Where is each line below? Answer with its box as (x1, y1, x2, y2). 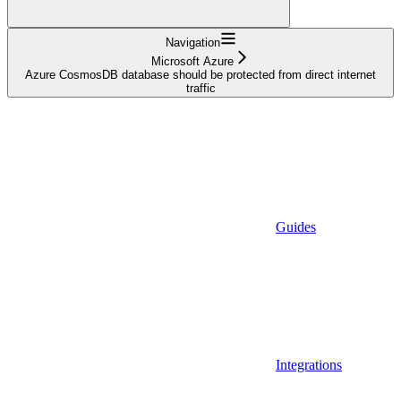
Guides (276, 218, 316, 235)
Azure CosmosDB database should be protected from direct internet (25, 67, 376, 81)
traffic (185, 81, 216, 95)
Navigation (165, 35, 220, 49)
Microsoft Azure (151, 54, 234, 68)
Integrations (276, 356, 342, 372)
